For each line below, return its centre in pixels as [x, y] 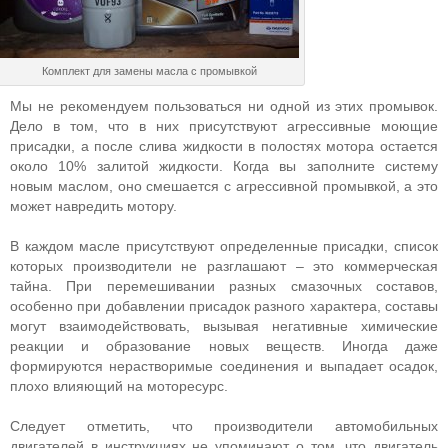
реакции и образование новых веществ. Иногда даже [224, 346]
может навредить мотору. [93, 206]
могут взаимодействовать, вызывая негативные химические [224, 326]
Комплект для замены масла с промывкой [149, 71]
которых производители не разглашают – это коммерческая [224, 266]
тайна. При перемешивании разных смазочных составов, [224, 286]
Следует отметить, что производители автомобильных [224, 426]
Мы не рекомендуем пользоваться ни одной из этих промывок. [224, 106]
